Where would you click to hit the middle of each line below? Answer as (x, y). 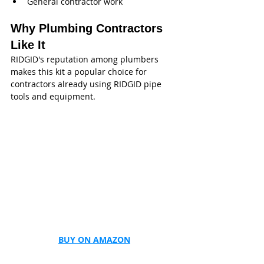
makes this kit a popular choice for (80, 71)
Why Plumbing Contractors (88, 28)
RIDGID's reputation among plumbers (86, 59)
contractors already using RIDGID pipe (87, 84)
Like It (28, 44)
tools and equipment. (53, 96)
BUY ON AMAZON (94, 240)
